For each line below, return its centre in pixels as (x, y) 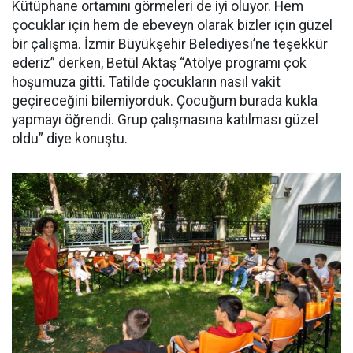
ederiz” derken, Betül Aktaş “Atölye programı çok (159, 63)
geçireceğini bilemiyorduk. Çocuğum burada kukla (165, 100)
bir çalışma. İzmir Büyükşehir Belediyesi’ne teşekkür (170, 44)
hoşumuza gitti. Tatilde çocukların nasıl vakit (146, 82)
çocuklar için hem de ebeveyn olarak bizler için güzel (172, 25)
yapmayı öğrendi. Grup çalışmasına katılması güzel (165, 119)
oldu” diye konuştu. (70, 138)
